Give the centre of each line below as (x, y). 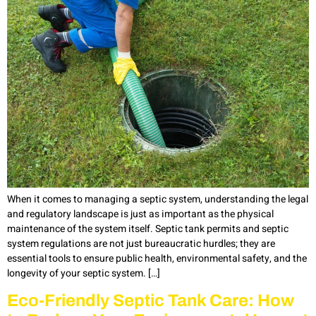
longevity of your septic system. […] (84, 273)
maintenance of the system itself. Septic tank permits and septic (148, 229)
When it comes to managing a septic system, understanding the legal (158, 199)
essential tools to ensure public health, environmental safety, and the (157, 258)
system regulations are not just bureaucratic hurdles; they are (141, 243)
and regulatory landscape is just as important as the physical (140, 214)
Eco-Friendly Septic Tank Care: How (151, 301)
